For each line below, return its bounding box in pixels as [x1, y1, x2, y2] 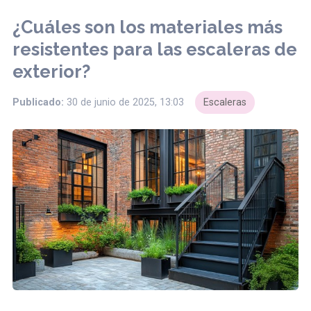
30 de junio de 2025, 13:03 [67, 96, 184, 109]
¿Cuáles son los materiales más [12, 17, 283, 38]
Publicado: [12, 96, 64, 109]
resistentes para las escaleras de [12, 39, 297, 60]
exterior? [12, 61, 90, 83]
